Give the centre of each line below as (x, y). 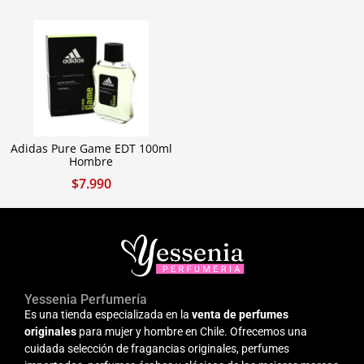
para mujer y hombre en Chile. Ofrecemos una (192, 331)
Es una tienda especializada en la (108, 314)
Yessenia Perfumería (86, 299)
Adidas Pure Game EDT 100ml (91, 149)
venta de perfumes (240, 314)
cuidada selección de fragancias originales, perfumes (157, 349)
